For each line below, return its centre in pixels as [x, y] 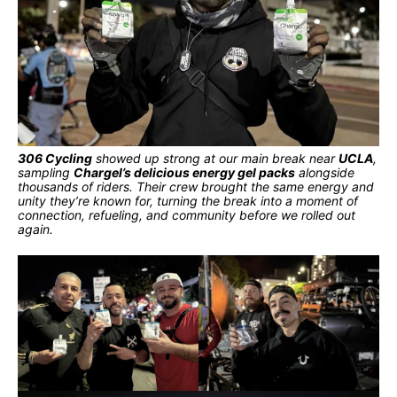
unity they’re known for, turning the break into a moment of [188, 200]
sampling [46, 172]
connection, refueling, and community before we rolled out [187, 214]
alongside [325, 172]
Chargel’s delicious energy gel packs [184, 172]
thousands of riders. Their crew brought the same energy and [196, 186]
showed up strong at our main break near [215, 158]
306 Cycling [55, 158]
